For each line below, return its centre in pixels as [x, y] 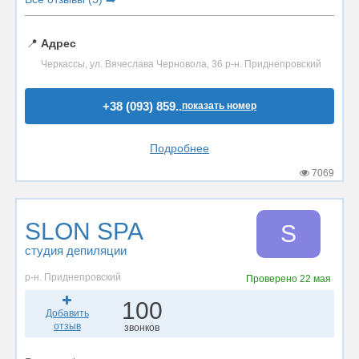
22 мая [316, 279]
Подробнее [179, 149]
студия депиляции [76, 250]
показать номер [219, 106]
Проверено [273, 279]
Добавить [67, 313]
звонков [142, 328]
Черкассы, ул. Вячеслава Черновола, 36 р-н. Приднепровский [181, 65]
